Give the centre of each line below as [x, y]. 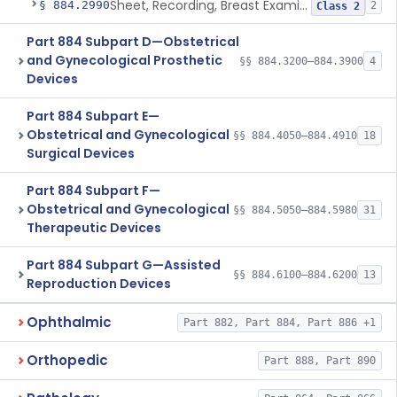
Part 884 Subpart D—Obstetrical [133, 42]
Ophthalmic [69, 322]
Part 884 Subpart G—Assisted [124, 265]
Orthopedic [67, 360]
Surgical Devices [81, 153]
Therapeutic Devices [94, 228]
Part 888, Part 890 [319, 361]
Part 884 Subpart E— [93, 116]
